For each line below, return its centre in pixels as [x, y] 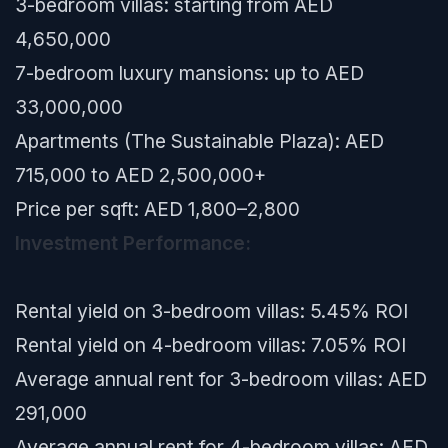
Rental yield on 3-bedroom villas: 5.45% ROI [211, 311]
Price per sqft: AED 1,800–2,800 [157, 209]
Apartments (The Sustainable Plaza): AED [199, 141]
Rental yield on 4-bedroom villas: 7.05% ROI [210, 345]
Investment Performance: [133, 243]
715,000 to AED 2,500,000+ [140, 175]
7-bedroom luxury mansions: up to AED [189, 73]
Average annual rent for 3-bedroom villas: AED [221, 379]
